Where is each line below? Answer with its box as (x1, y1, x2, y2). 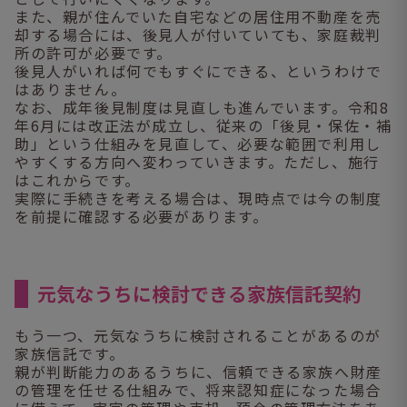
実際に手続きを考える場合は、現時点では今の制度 (15, 186, 382, 209)
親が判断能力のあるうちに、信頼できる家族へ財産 (15, 360, 382, 382)
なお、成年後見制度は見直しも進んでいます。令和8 (15, 95, 390, 118)
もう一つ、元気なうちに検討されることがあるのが (15, 323, 382, 346)
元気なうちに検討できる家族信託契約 (37, 279, 362, 307)
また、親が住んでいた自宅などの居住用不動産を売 (15, 5, 382, 27)
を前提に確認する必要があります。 (15, 204, 269, 227)
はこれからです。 (15, 168, 141, 191)
